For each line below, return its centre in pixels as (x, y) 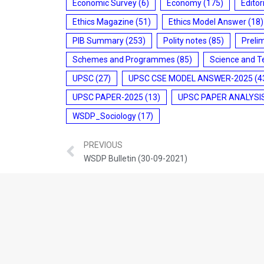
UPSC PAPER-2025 (108, 97)
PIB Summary (98, 40)
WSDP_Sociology (104, 116)
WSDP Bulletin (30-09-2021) (136, 159)
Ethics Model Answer (207, 22)
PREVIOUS (103, 145)
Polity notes (185, 40)
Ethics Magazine (103, 22)
